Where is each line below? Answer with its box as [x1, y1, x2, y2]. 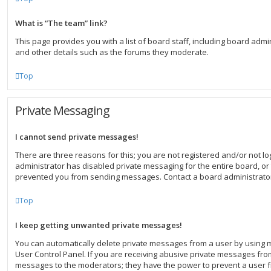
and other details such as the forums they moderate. [15, 47, 209, 57]
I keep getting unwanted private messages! [15, 220, 182, 230]
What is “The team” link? [15, 18, 108, 28]
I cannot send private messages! [15, 131, 139, 142]
